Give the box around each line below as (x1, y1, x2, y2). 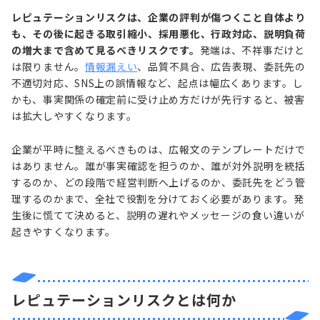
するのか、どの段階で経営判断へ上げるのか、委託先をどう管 (11, 174, 306, 189)
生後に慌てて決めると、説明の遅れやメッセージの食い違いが (11, 207, 305, 222)
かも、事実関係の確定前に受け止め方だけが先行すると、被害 (11, 91, 305, 106)
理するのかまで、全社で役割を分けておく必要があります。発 (11, 191, 304, 206)
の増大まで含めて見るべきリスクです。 (11, 42, 200, 57)
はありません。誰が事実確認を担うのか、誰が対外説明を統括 (11, 158, 306, 173)
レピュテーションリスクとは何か (11, 289, 236, 310)
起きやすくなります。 (11, 224, 116, 239)
